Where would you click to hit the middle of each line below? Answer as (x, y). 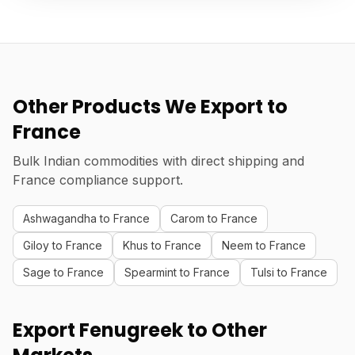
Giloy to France (63, 245)
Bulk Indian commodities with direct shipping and (158, 161)
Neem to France (264, 245)
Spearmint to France (177, 272)
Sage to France (63, 272)
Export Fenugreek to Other (140, 330)
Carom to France (214, 218)
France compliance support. (98, 180)
